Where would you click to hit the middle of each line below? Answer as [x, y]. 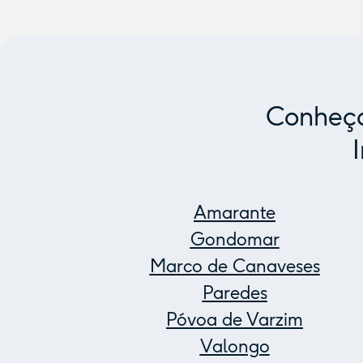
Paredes [235, 293]
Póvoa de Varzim [235, 320]
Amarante [235, 213]
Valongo [235, 346]
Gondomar [235, 239]
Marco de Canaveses [235, 266]
